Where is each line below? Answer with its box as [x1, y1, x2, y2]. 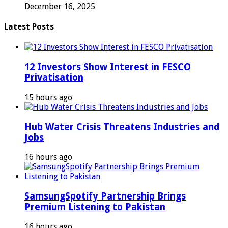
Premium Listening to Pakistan [24, 202, 165, 213]
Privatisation [24, 72, 83, 83]
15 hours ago [24, 92, 72, 102]
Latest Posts [4, 22, 54, 32]
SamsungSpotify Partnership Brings [24, 191, 186, 202]
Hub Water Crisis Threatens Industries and [24, 121, 219, 132]
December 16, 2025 [24, 1, 95, 11]
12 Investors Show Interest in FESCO [24, 62, 191, 73]
